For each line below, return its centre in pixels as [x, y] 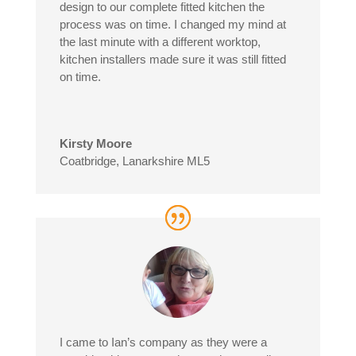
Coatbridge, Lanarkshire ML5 [134, 161]
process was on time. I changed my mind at [172, 25]
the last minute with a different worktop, [160, 42]
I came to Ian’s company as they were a [163, 342]
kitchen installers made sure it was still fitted [172, 60]
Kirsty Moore [95, 144]
